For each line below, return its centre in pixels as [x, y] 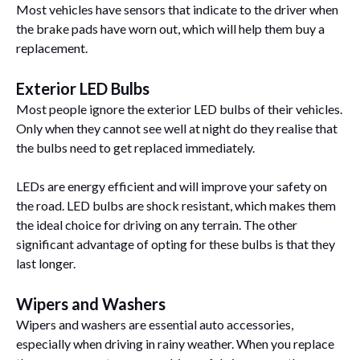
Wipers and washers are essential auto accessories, [155, 324]
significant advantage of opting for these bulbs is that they [176, 243]
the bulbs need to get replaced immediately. [137, 147]
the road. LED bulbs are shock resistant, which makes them [176, 205]
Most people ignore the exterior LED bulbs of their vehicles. [179, 108]
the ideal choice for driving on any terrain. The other [157, 224]
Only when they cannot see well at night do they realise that [177, 128]
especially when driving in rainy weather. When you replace [175, 343]
